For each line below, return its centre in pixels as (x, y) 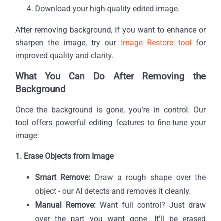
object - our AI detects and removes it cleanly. (113, 191)
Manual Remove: (65, 205)
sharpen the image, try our (68, 42)
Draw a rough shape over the (148, 177)
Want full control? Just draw (151, 205)
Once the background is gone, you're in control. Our (110, 110)
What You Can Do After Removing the (110, 76)
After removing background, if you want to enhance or (110, 30)
